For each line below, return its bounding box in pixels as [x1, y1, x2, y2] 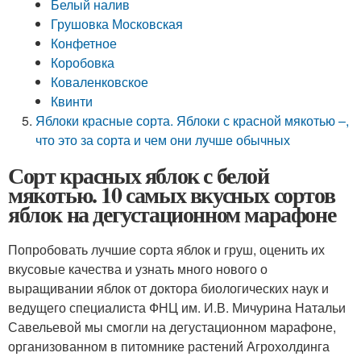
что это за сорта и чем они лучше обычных [35, 131, 291, 149]
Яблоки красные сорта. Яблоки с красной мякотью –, [35, 111, 350, 130]
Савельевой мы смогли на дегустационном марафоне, [8, 317, 336, 336]
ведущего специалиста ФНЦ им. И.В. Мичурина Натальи [8, 298, 346, 317]
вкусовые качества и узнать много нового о [8, 259, 268, 278]
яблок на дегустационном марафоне [8, 197, 336, 230]
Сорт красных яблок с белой [8, 159, 269, 192]
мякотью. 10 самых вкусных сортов [8, 178, 335, 211]
